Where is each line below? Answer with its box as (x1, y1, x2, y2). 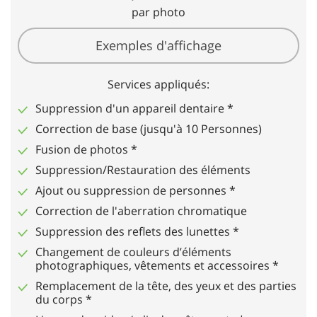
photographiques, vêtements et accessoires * (35, 258, 279, 273)
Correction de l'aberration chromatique (35, 203, 247, 219)
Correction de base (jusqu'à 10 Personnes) (35, 121, 262, 137)
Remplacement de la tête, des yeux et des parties (35, 278, 296, 294)
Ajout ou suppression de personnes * (35, 183, 236, 198)
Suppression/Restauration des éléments (35, 162, 250, 178)
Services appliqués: (108, 76, 209, 92)
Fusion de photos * (35, 142, 137, 157)
